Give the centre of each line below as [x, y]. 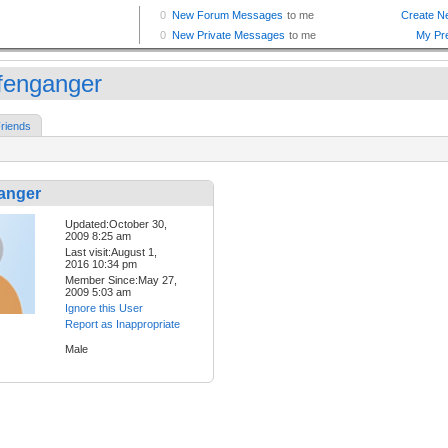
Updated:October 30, [116, 224]
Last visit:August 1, [111, 252]
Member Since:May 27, [121, 280]
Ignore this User [104, 308]
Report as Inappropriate [122, 324]
